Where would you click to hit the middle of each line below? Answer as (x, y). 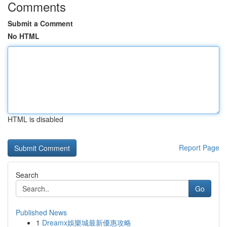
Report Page (199, 147)
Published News (41, 212)
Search (27, 175)
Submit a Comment (40, 23)
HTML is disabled (35, 119)
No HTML (24, 36)
